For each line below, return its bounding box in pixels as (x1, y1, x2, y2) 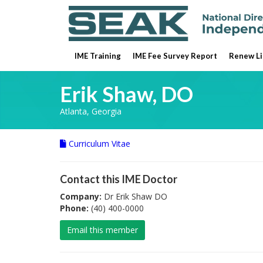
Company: (60, 191, 102, 202)
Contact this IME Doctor (60, 173, 177, 186)
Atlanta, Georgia (60, 106, 122, 117)
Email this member (67, 224, 138, 235)
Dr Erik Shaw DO (102, 191, 167, 202)
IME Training (75, 51, 121, 60)
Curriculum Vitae (66, 138, 130, 149)
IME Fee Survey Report (133, 51, 217, 60)
